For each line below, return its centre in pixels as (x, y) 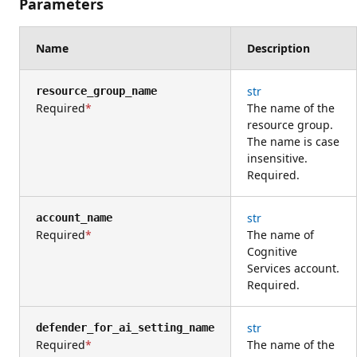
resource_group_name (96, 90)
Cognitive (272, 251)
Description (279, 48)
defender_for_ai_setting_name (125, 327)
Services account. (293, 268)
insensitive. (277, 158)
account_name (74, 217)
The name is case (293, 141)
